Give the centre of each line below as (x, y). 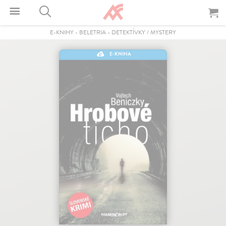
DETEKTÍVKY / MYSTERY (144, 32)
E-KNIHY (62, 32)
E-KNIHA (121, 54)
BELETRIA (93, 32)
